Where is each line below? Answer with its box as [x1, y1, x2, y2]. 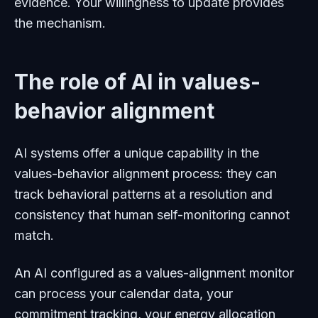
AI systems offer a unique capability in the [14, 146, 259, 160]
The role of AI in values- [14, 69, 261, 94]
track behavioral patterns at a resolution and [14, 187, 273, 202]
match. [14, 228, 54, 243]
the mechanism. [14, 16, 106, 31]
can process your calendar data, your [14, 286, 233, 301]
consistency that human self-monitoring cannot [14, 207, 290, 222]
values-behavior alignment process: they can [14, 166, 277, 181]
